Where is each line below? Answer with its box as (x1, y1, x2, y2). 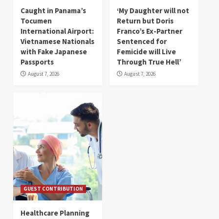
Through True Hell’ (117, 57, 181, 67)
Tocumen (21, 16, 52, 26)
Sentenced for (117, 37, 167, 46)
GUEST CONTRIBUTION (23, 185, 83, 193)
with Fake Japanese (21, 47, 87, 57)
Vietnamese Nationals (21, 37, 94, 46)
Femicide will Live (117, 47, 176, 57)
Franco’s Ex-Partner (117, 26, 182, 36)
